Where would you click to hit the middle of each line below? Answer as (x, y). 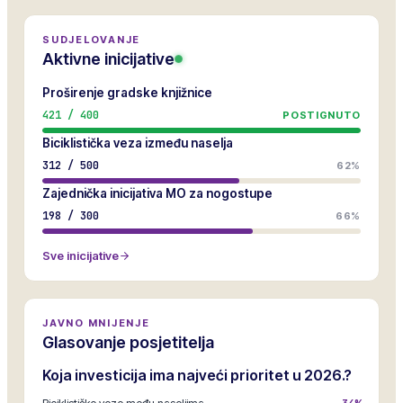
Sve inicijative (81, 255)
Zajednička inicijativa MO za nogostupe (157, 193)
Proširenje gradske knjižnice (127, 93)
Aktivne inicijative (108, 59)
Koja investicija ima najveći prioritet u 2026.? (197, 375)
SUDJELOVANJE (92, 40)
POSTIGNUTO (322, 115)
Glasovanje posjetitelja (128, 342)
